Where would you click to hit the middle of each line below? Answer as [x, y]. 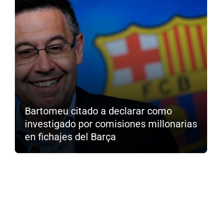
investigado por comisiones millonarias [111, 124]
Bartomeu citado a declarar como [98, 111]
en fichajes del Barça [70, 137]
